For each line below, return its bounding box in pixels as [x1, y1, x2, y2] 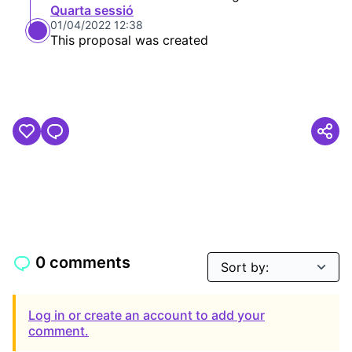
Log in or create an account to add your [28, 307, 265, 323]
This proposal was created [50, 32, 208, 48]
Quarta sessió [50, 2, 134, 18]
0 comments [35, 253, 130, 273]
